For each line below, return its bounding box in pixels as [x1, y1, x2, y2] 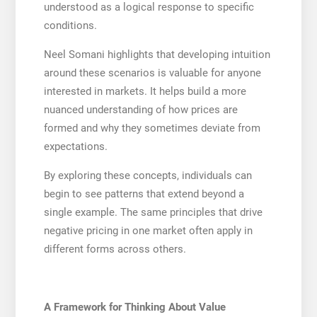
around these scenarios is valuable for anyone [43, 66, 261, 79]
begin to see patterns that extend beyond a [43, 187, 244, 200]
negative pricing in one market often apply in [43, 224, 253, 237]
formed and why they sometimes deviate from [43, 121, 260, 134]
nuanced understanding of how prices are [43, 103, 238, 116]
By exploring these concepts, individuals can [43, 168, 252, 182]
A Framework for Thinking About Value [43, 300, 226, 313]
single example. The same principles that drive [43, 205, 263, 219]
